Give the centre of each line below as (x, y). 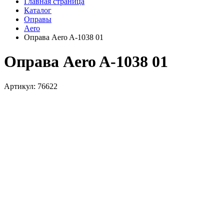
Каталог (38, 10)
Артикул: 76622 (31, 86)
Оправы (38, 19)
